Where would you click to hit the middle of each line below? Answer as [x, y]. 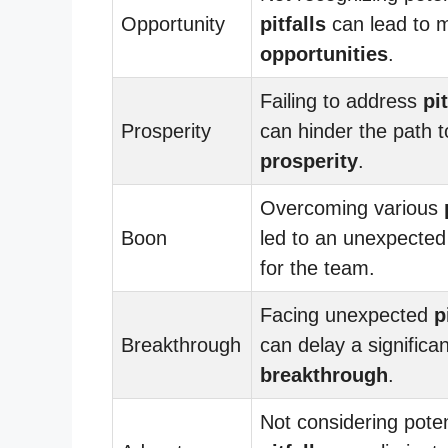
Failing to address [341, 100]
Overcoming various [352, 207]
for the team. [317, 267]
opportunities [324, 53]
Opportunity [173, 23]
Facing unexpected [347, 314]
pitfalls [293, 23]
